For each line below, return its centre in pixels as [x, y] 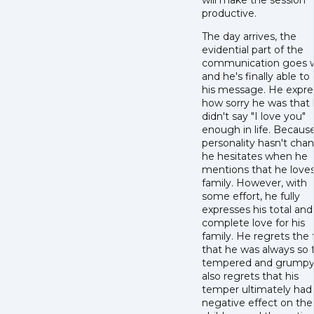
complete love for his [253, 223]
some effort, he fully [251, 197]
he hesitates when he [255, 157]
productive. [229, 14]
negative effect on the [257, 303]
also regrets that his [250, 277]
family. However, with [254, 183]
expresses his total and [257, 210]
